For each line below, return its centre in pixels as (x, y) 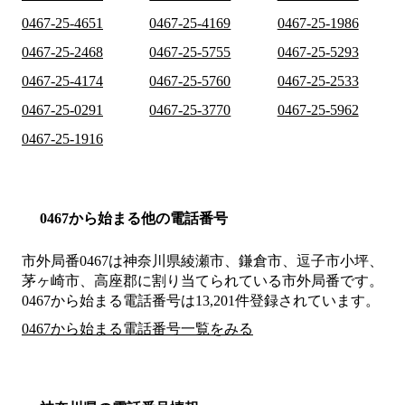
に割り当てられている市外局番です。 (260, 281)
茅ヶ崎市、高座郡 (80, 281)
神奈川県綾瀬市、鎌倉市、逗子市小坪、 (253, 261)
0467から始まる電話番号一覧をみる (137, 329)
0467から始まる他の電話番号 (134, 219)
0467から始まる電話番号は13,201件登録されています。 (201, 301)
